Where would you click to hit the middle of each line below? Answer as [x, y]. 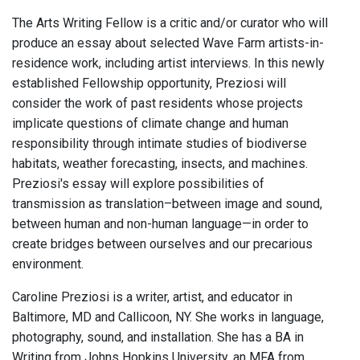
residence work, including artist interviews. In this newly [168, 63]
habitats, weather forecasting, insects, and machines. [160, 164]
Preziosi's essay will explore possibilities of [138, 184]
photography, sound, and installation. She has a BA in [158, 337]
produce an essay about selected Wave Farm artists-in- [168, 43]
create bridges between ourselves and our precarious [162, 244]
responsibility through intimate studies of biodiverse [160, 144]
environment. [48, 264]
